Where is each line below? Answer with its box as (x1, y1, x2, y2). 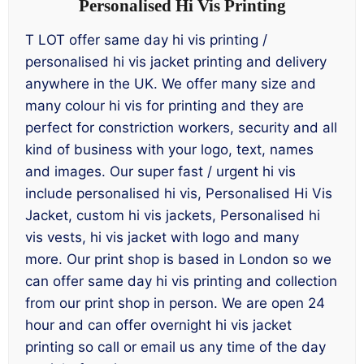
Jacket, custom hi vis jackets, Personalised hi (25, 206, 320, 223)
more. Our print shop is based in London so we (25, 250, 331, 267)
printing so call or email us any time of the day (25, 338, 326, 355)
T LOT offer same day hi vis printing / (25, 31, 267, 48)
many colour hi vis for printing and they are (25, 97, 304, 114)
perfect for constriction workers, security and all (25, 119, 337, 136)
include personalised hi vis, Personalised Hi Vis (25, 184, 332, 201)
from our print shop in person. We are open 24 (25, 294, 325, 311)
